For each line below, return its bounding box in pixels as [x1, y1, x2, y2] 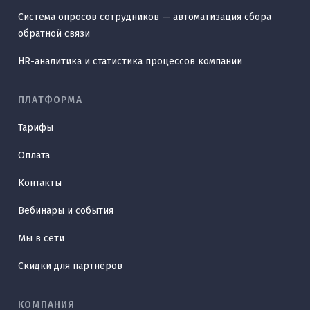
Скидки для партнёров [18, 260, 122, 273]
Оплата [18, 149, 50, 162]
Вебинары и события [18, 205, 113, 217]
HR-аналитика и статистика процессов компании [18, 55, 242, 68]
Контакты [18, 177, 62, 190]
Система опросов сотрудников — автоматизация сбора [18, 11, 271, 24]
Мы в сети [18, 232, 64, 245]
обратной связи [18, 28, 90, 40]
